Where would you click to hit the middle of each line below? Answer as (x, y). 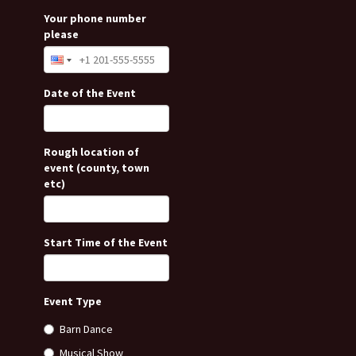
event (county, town (97, 168)
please (61, 34)
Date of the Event (90, 93)
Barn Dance (86, 329)
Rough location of (91, 152)
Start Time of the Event (106, 242)
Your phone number (95, 18)
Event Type (73, 301)
